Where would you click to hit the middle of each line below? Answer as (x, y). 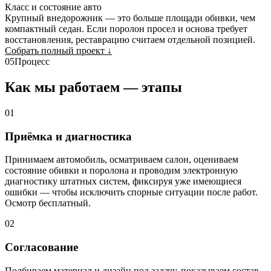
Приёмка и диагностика (68, 136)
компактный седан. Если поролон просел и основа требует (126, 29)
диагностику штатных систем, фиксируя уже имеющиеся (123, 181)
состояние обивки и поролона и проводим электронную (121, 171)
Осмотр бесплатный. (48, 203)
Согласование (41, 247)
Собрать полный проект (56, 51)
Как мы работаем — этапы (93, 87)
